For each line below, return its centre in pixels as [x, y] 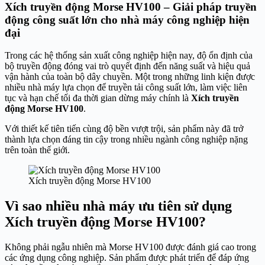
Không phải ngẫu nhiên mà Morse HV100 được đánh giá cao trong [130, 247]
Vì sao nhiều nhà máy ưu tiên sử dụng [118, 206]
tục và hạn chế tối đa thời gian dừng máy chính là [98, 98]
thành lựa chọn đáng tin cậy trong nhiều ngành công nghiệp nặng [126, 140]
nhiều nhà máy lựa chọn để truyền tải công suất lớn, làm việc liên [126, 88]
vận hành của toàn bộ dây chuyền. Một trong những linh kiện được [130, 77]
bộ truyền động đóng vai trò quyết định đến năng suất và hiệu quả [127, 66]
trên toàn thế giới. [37, 150]
